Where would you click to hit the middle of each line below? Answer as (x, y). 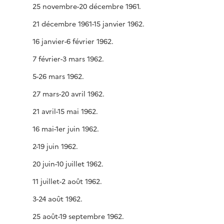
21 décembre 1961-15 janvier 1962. (88, 23)
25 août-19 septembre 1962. (78, 216)
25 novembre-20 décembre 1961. (87, 6)
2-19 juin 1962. (55, 146)
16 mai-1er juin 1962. (66, 128)
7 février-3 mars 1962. (68, 58)
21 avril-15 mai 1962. (65, 111)
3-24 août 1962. (57, 198)
